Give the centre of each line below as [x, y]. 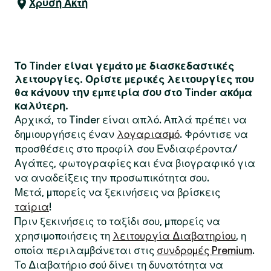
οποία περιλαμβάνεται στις [86, 250]
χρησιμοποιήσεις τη [64, 236]
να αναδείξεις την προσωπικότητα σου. [112, 178]
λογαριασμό [148, 134]
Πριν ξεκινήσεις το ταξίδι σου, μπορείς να [117, 221]
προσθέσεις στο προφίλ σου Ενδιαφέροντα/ [126, 149]
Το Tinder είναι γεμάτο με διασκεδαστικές [124, 66]
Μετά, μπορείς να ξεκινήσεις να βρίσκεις [117, 192]
